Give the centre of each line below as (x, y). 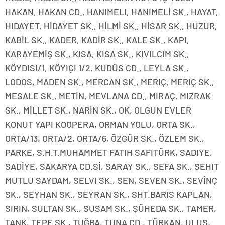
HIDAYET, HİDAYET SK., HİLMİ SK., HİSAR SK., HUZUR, (111, 26)
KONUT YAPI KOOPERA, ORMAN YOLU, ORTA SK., (100, 124)
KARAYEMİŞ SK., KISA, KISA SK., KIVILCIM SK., (97, 54)
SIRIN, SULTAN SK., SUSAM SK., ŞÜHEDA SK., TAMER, (111, 209)
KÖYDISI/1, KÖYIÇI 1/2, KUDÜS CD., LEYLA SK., (97, 68)
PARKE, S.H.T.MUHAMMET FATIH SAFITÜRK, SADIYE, (109, 152)
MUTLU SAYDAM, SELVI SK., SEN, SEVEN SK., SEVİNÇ (111, 181)
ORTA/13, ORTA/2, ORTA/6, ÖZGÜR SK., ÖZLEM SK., (105, 138)
